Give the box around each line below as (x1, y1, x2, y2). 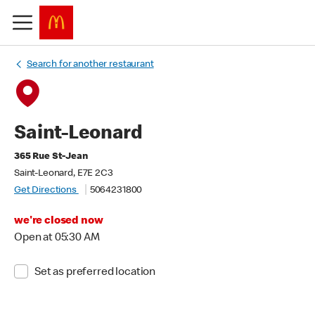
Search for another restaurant (27, 60, 154, 70)
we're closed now (14, 216, 103, 227)
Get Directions (14, 186, 79, 195)
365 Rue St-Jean (14, 152, 88, 162)
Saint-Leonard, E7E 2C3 (14, 169, 113, 179)
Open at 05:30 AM (14, 233, 100, 244)
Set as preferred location (34, 267, 156, 278)
